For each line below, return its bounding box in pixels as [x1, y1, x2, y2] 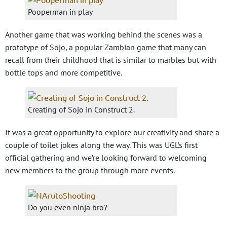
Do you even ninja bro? [28, 202, 107, 212]
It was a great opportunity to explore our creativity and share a [5, 127, 219, 137]
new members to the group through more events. [5, 165, 175, 175]
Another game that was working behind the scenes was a [5, 29, 202, 40]
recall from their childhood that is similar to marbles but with [5, 54, 216, 65]
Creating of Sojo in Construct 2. [28, 104, 135, 115]
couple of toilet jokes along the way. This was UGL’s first [5, 139, 198, 150]
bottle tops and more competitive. [5, 67, 122, 78]
